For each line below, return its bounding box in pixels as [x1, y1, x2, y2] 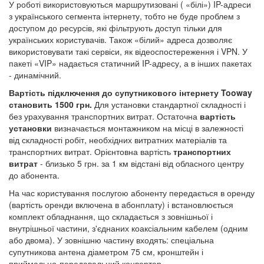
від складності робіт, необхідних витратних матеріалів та [9, 134, 227, 146]
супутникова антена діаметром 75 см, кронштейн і [9, 246, 203, 258]
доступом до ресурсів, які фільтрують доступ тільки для [9, 22, 222, 34]
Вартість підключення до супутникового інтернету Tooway [9, 87, 252, 99]
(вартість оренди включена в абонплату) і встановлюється [9, 199, 233, 211]
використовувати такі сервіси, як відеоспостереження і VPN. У [9, 45, 247, 58]
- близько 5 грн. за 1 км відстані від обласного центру [40, 157, 244, 170]
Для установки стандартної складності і [94, 98, 246, 111]
